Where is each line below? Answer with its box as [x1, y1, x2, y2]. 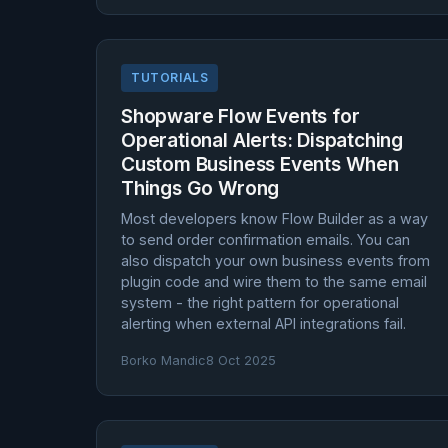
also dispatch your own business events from [121, 252, 430, 269]
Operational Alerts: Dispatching [121, 128, 404, 152]
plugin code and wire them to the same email [121, 273, 427, 290]
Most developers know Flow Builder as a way [121, 210, 428, 227]
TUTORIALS [131, 70, 209, 85]
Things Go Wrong [121, 176, 280, 200]
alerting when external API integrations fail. [121, 315, 406, 332]
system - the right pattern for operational [121, 294, 399, 311]
